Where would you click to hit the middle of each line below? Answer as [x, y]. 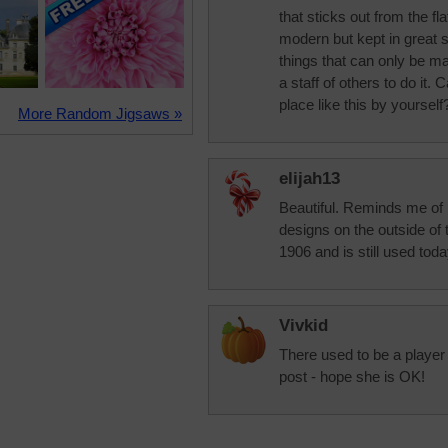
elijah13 [309, 178]
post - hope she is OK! [352, 376]
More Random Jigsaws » [100, 113]
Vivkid [303, 325]
